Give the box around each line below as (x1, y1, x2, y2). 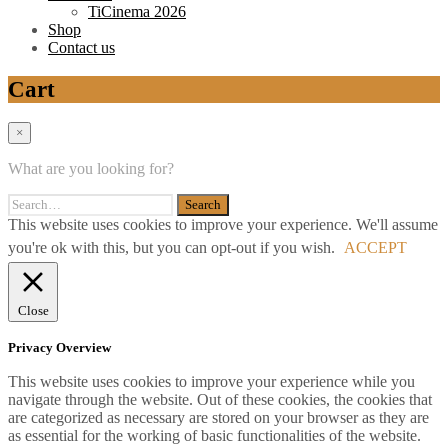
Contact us (48, 39, 115, 57)
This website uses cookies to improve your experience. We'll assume (8, 216, 438, 234)
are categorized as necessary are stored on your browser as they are (8, 408, 429, 426)
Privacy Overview (8, 339, 111, 355)
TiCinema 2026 (88, 3, 186, 21)
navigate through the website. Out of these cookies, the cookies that (8, 390, 432, 408)
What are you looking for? (8, 160, 174, 178)
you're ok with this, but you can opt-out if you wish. (8, 239, 339, 257)
